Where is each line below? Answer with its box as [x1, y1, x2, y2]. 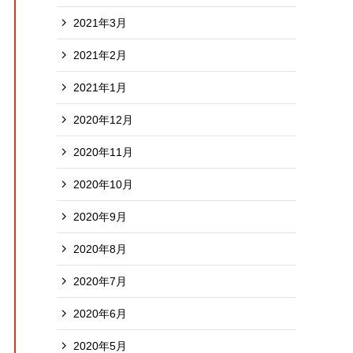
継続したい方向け [10, 168, 112, 182]
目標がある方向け [10, 95, 112, 110]
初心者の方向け [10, 43, 99, 57]
